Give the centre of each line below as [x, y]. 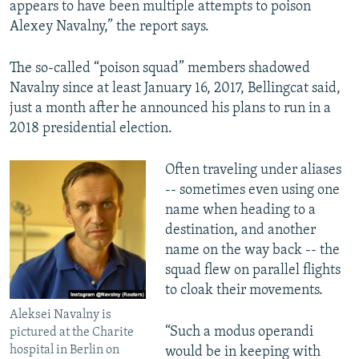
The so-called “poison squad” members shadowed [160, 68]
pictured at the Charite [72, 332]
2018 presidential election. [91, 128]
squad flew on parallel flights [252, 270]
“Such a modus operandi [239, 332]
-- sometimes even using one [252, 190]
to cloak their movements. [244, 290]
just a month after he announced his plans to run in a [170, 108]
